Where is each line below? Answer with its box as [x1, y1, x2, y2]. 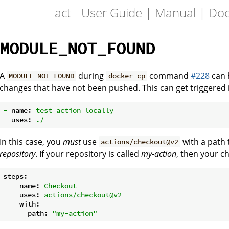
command [147, 70, 191, 81]
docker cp [108, 71, 145, 81]
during [76, 70, 106, 81]
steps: [3, 171, 28, 181]
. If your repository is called [35, 148, 141, 159]
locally [85, 105, 113, 115]
